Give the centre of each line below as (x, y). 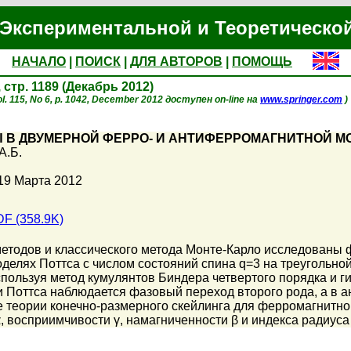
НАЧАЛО (39, 62)
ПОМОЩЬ (262, 62)
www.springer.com (301, 100)
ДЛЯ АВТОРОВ (176, 62)
